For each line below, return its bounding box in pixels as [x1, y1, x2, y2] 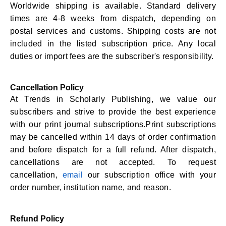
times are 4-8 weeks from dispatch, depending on [10, 14, 216, 23]
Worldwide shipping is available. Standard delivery [10, 2, 216, 10]
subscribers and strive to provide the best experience [10, 107, 216, 116]
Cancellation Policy [10, 83, 84, 92]
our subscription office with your [83, 171, 216, 179]
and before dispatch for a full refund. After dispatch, [10, 145, 216, 154]
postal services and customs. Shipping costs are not [10, 27, 216, 35]
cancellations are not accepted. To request [10, 158, 216, 166]
